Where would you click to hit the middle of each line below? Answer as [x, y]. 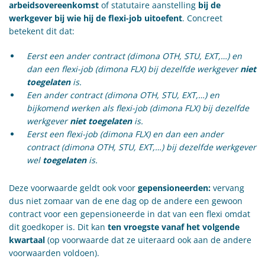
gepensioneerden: [174, 188]
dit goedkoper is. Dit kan [58, 227]
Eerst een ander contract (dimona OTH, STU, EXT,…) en [134, 56]
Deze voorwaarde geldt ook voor [72, 188]
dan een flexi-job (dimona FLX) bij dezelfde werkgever [133, 69]
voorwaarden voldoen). [54, 253]
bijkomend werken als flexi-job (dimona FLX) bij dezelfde [138, 108]
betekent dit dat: [42, 31]
